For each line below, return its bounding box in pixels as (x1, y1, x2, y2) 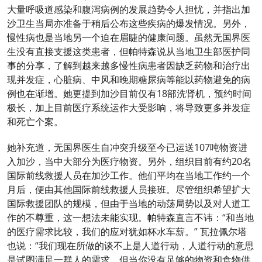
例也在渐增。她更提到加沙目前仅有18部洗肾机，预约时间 (7, 87, 251, 100)
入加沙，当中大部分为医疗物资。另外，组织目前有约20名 (7, 154, 251, 168)
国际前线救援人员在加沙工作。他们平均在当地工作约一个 (7, 168, 250, 182)
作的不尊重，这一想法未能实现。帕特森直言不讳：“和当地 (7, 211, 254, 224)
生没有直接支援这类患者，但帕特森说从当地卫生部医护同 (7, 44, 250, 58)
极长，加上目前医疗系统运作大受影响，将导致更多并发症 (7, 101, 250, 114)
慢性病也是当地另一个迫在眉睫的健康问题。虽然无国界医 (7, 30, 250, 44)
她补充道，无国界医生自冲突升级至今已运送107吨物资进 (7, 140, 247, 154)
